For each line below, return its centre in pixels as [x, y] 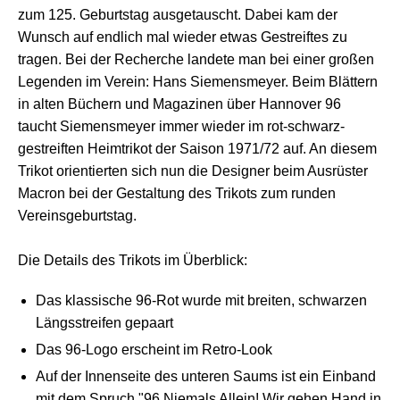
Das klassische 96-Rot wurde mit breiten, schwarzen [201, 300]
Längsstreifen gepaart [104, 322]
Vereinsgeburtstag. [77, 215]
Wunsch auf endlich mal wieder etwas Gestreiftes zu [183, 37]
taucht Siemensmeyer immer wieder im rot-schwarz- [181, 126]
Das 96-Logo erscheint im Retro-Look [154, 349]
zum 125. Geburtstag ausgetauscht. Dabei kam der [178, 14]
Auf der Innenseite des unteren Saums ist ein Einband [206, 376]
